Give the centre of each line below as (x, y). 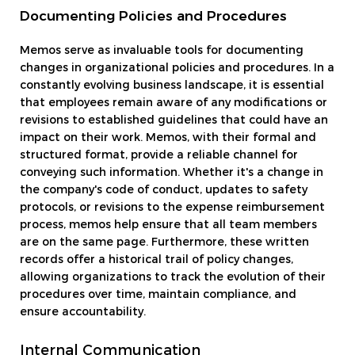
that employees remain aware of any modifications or (174, 103)
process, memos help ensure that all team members (168, 225)
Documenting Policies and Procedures (153, 17)
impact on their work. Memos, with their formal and (168, 138)
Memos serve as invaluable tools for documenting (162, 51)
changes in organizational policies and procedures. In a (177, 69)
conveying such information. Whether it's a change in (172, 173)
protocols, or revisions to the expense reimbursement (172, 208)
